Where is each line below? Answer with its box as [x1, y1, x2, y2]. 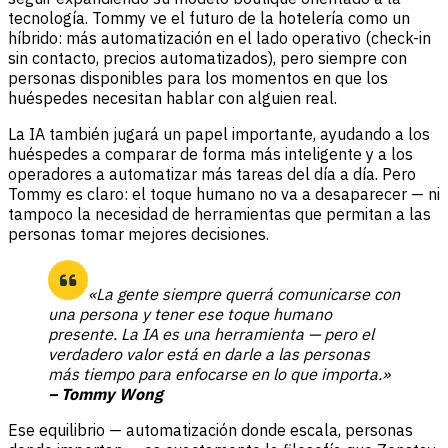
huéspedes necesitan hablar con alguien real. [8, 87, 337, 108]
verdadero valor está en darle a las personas [48, 343, 370, 364]
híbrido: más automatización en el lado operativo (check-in [8, 27, 431, 48]
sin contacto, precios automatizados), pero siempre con [8, 47, 407, 68]
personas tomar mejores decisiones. [8, 223, 269, 244]
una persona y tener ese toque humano [48, 303, 332, 324]
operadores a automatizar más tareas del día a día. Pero [8, 163, 416, 184]
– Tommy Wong [48, 383, 163, 404]
